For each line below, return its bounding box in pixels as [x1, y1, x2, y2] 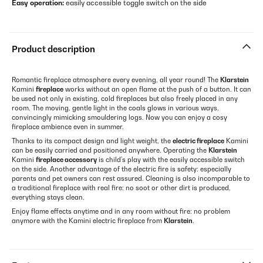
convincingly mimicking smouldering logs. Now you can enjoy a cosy [12, 113, 227, 122]
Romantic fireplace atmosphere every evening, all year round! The [12, 76, 220, 85]
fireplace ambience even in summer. [12, 123, 124, 131]
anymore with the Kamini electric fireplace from [12, 217, 164, 225]
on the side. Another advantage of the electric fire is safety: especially [12, 165, 231, 174]
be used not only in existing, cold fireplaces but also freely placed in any [12, 95, 238, 103]
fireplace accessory [36, 156, 97, 164]
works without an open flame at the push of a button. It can [63, 85, 251, 94]
